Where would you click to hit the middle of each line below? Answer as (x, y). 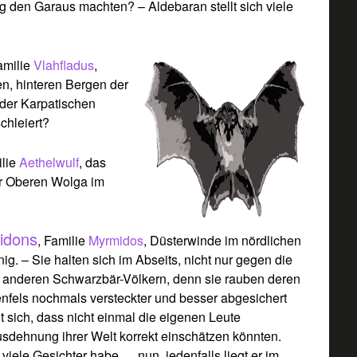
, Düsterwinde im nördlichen (223, 240)
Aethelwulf (49, 162)
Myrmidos (116, 240)
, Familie (63, 240)
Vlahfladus (64, 65)
